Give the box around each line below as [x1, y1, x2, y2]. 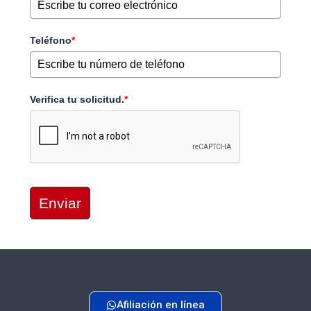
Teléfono [30, 35, 72, 47]
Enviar [39, 195, 81, 212]
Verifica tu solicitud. [30, 94, 124, 106]
